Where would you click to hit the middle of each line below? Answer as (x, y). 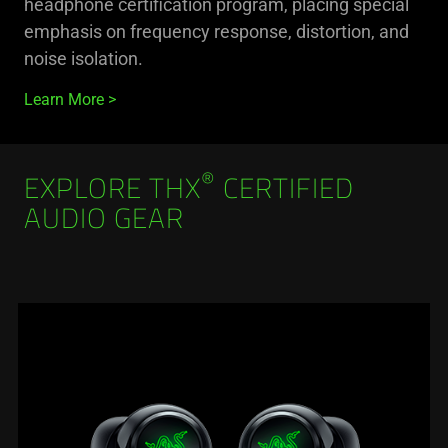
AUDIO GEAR (104, 220)
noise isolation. (83, 58)
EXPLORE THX (112, 190)
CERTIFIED (285, 190)
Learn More (64, 99)
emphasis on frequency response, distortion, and (216, 31)
